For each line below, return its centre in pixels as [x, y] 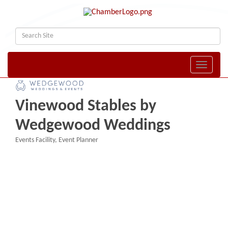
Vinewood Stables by [86, 106]
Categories [30, 147]
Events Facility [35, 140]
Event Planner [78, 140]
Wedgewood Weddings [93, 125]
